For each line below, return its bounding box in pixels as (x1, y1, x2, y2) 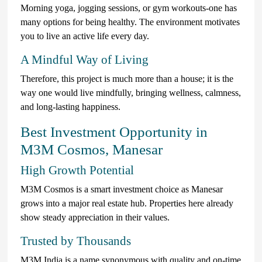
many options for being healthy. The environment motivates (20, 16, 240, 27)
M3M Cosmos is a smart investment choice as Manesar (20, 184, 223, 194)
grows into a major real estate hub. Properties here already (20, 198, 233, 208)
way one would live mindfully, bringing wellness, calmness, (20, 87, 241, 98)
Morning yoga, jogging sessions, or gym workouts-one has (20, 2, 237, 13)
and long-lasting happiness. (20, 101, 120, 112)
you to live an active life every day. (20, 30, 149, 41)
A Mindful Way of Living (20, 52, 149, 67)
